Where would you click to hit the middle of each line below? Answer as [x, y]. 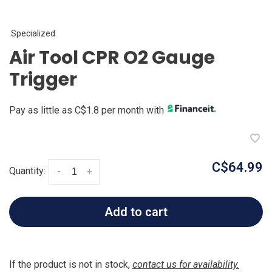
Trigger [43, 80]
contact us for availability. [186, 264]
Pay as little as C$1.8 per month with [88, 110]
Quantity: [27, 171]
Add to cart [136, 212]
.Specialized [32, 34]
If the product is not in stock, [71, 264]
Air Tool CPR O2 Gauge [112, 58]
